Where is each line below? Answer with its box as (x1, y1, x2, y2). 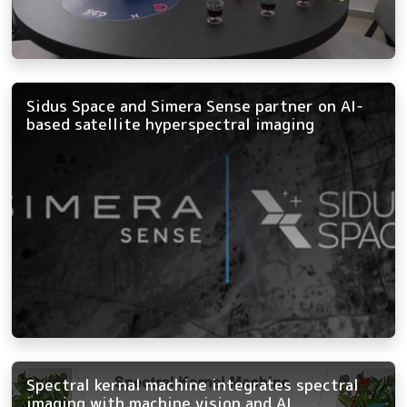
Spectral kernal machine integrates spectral (26, 373, 359, 395)
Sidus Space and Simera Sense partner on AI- (26, 95, 363, 117)
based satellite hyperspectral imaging (26, 114, 314, 135)
